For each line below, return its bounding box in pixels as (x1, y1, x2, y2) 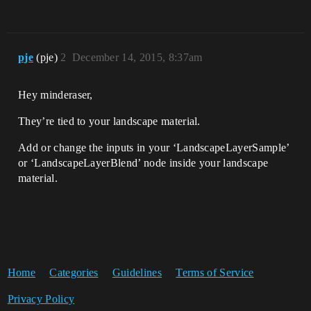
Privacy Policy (7, 293, 75, 305)
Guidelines (112, 267, 162, 278)
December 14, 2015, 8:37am (72, 51, 203, 63)
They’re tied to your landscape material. (18, 115, 201, 127)
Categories (49, 267, 99, 278)
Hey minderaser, (18, 89, 93, 101)
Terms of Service (176, 267, 254, 278)
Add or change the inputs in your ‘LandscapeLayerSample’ (18, 142, 289, 153)
